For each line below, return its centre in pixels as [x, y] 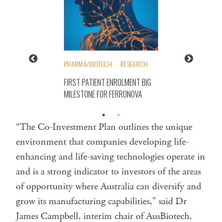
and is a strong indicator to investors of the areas [108, 171]
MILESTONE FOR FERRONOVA [103, 94]
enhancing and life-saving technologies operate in [111, 157]
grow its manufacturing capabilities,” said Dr [101, 201]
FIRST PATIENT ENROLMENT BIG [108, 82]
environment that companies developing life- [102, 142]
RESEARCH [134, 63]
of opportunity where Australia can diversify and [109, 186]
